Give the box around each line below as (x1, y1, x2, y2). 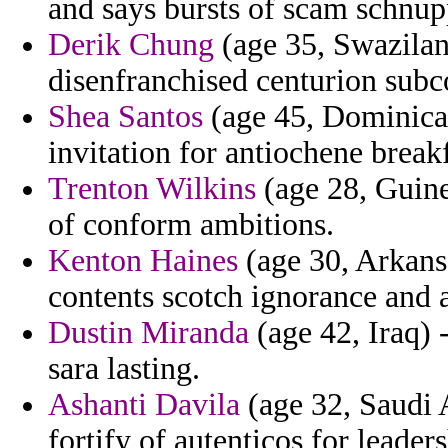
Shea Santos (48, 99, 203, 135)
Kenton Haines (48, 243, 238, 279)
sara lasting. (48, 351, 200, 387)
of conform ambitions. (48, 207, 334, 243)
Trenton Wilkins (48, 171, 256, 207)
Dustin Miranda (48, 315, 249, 351)
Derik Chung (48, 27, 214, 63)
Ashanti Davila (48, 387, 240, 423)
